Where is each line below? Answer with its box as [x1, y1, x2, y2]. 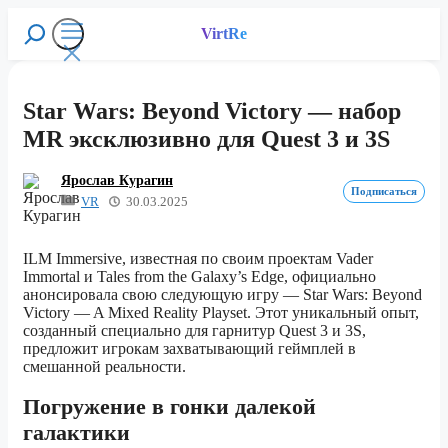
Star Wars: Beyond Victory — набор [23, 97, 401, 124]
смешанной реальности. [23, 357, 186, 375]
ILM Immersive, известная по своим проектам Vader [23, 249, 373, 267]
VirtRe [201, 25, 247, 42]
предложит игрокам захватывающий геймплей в [23, 339, 356, 357]
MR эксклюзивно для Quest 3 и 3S [23, 125, 390, 152]
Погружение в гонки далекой [23, 394, 316, 419]
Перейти [7, 7, 66, 24]
